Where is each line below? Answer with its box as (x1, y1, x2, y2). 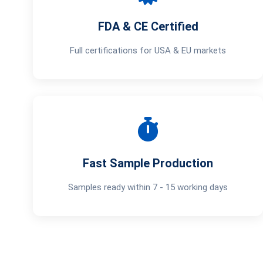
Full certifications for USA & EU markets (70, 45, 226, 56)
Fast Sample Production (83, 156, 213, 170)
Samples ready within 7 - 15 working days (68, 182, 228, 193)
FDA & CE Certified (97, 19, 198, 33)
